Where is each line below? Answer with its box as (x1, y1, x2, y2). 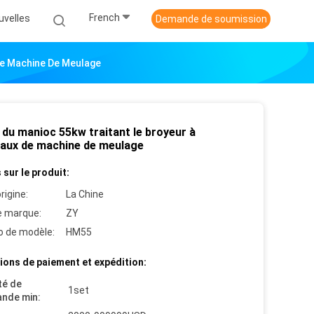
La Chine (66, 189, 104, 200)
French (89, 12, 120, 24)
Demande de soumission (155, 13, 267, 25)
